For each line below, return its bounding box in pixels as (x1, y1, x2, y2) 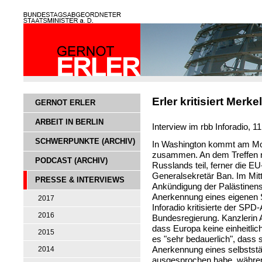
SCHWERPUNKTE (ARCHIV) (35, 137, 135, 146)
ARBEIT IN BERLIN (35, 118, 104, 126)
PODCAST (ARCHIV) (35, 156, 108, 165)
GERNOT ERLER (35, 98, 95, 107)
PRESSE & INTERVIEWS (35, 175, 125, 184)
